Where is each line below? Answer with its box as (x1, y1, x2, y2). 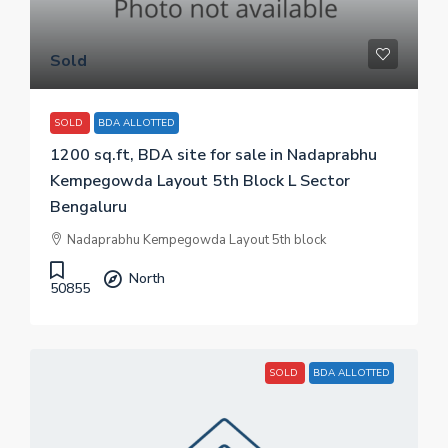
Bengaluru (50, 196, 127, 218)
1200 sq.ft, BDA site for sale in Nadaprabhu (50, 144, 377, 166)
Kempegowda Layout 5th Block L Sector (50, 170, 350, 192)
